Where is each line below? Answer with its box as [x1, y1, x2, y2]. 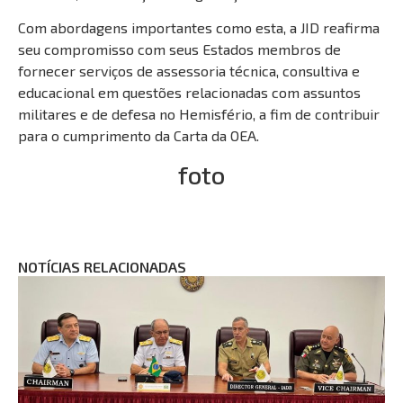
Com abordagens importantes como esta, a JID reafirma [18, 19, 380, 37]
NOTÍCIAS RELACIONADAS [18, 257, 186, 275]
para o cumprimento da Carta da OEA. [18, 127, 259, 145]
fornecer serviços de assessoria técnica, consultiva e [18, 62, 360, 80]
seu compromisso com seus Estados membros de [18, 40, 341, 58]
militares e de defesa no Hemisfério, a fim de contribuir [18, 105, 380, 123]
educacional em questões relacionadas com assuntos [18, 84, 361, 102]
